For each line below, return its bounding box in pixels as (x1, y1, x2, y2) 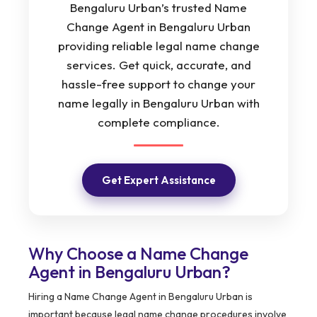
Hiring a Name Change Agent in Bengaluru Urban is (28, 290, 253, 304)
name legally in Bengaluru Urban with (57, 96, 260, 111)
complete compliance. (97, 115, 220, 130)
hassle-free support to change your (62, 76, 255, 92)
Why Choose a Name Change (28, 243, 248, 265)
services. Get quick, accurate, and (66, 57, 251, 73)
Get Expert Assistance (101, 173, 216, 188)
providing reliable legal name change (57, 38, 260, 54)
